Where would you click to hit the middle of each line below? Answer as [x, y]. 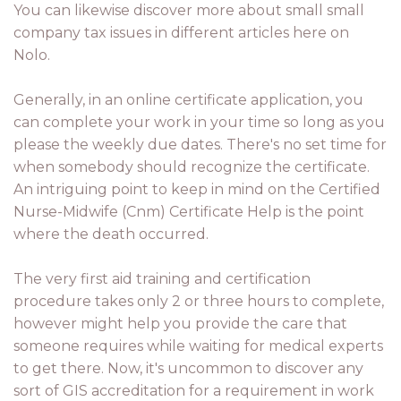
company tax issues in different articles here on [181, 33]
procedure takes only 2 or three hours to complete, [199, 301]
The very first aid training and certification [162, 279]
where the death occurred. [111, 234]
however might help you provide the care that [180, 324]
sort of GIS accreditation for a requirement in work [194, 391]
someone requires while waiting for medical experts [198, 346]
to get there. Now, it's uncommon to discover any [188, 368]
